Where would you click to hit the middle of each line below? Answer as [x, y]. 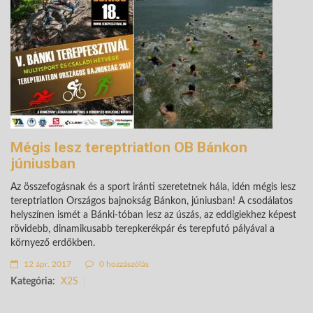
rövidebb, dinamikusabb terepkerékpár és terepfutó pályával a [143, 229]
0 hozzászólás [123, 264]
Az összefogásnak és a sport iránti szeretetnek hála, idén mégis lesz [153, 187]
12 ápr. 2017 [46, 264]
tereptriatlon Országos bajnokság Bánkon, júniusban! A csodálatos [152, 201]
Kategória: [33, 282]
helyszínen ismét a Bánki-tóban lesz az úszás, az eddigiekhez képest [153, 215]
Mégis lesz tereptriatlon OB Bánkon [129, 147]
